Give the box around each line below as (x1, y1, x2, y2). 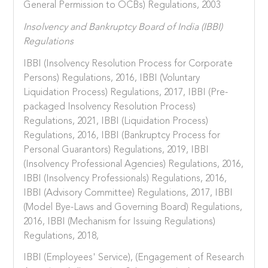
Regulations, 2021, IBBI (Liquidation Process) (23, 116, 209, 126)
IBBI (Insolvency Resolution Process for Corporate (23, 59, 233, 69)
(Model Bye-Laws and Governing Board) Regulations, (23, 202, 243, 212)
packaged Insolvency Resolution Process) (23, 102, 196, 112)
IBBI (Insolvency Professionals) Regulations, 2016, (23, 173, 227, 184)
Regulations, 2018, (23, 231, 99, 241)
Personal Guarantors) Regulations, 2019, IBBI (23, 145, 209, 155)
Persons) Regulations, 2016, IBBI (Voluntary (23, 73, 200, 83)
